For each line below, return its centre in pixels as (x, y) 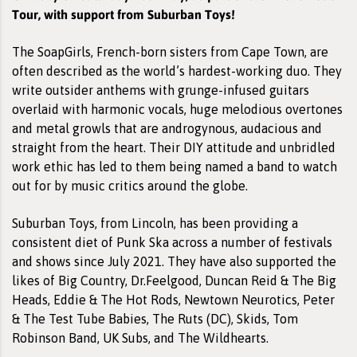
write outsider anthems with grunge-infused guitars (161, 90)
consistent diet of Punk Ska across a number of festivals (172, 242)
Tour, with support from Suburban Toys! (124, 14)
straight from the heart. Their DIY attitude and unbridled (174, 147)
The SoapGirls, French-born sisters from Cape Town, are (170, 51)
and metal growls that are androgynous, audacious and (167, 128)
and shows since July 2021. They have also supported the (174, 261)
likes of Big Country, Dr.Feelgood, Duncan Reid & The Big (174, 280)
